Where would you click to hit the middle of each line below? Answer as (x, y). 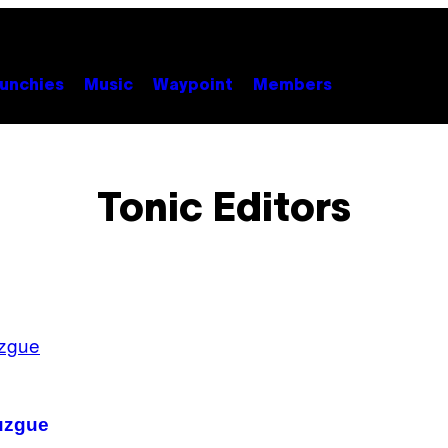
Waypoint (193, 85)
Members (292, 85)
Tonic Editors (224, 210)
